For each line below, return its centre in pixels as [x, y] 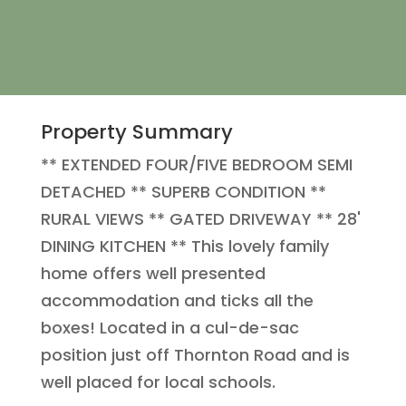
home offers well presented [153, 274]
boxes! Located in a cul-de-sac [169, 328]
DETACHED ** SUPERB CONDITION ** [183, 192]
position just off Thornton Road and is [195, 355]
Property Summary [136, 132]
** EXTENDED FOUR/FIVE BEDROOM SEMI [196, 165]
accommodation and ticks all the [177, 301]
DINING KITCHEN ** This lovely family [184, 246]
